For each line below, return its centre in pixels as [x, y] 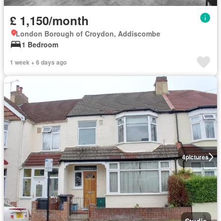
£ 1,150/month [49, 20]
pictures [197, 157]
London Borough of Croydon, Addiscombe [88, 34]
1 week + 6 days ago [38, 62]
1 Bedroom [40, 44]
